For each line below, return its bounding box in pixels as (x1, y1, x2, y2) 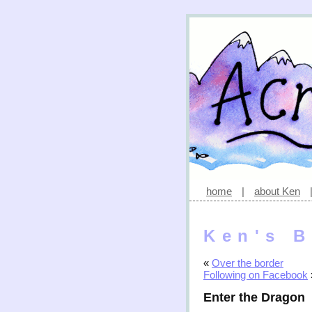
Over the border (212, 257, 283, 270)
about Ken (254, 185, 300, 197)
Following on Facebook (203, 269, 308, 281)
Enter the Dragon (203, 290, 305, 305)
